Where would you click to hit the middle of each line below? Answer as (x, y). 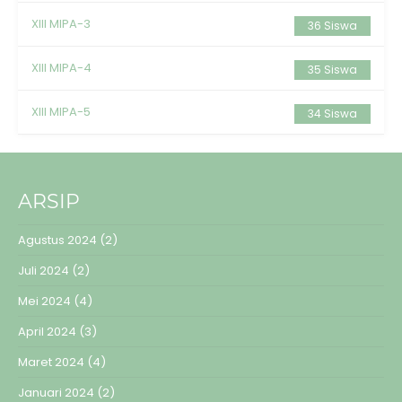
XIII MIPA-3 (61, 24)
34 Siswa (332, 114)
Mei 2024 (44, 301)
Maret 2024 (51, 363)
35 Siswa (332, 70)
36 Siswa (332, 26)
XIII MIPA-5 (61, 112)
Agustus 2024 (57, 240)
